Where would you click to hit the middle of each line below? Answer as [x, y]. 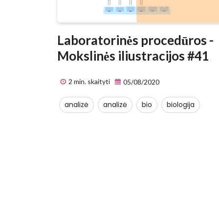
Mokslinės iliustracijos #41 [133, 56]
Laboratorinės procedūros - [135, 40]
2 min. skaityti [88, 82]
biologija [181, 105]
